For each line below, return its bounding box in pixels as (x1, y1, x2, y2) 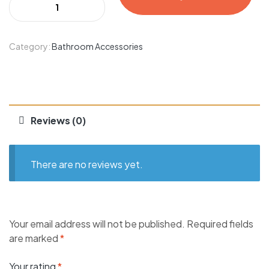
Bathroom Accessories (52, 41, 143, 52)
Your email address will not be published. (9, 217, 185, 231)
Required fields (187, 217, 253, 231)
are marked (9, 232, 60, 245)
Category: (9, 41, 52, 52)
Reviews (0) (31, 114, 86, 127)
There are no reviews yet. (30, 157, 143, 171)
